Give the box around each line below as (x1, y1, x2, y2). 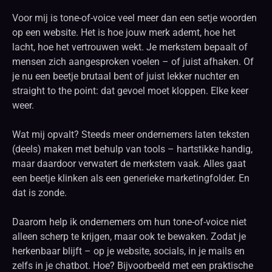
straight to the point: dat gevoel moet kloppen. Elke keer (12, 84, 248, 97)
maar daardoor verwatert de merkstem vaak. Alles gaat (12, 157, 246, 169)
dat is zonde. (12, 186, 67, 199)
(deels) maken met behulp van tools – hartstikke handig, (12, 143, 253, 155)
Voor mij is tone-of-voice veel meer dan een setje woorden (12, 12, 257, 24)
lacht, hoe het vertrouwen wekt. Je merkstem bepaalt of (12, 41, 248, 53)
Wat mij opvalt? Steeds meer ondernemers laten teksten (12, 128, 250, 140)
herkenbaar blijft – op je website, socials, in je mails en (12, 245, 245, 257)
